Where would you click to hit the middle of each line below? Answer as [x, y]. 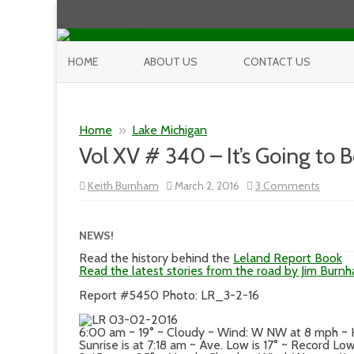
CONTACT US [277, 62]
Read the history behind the [156, 258]
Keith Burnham [123, 186]
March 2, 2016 [209, 186]
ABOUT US [171, 62]
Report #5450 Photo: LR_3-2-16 [169, 295]
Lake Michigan [169, 130]
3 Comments [288, 186]
